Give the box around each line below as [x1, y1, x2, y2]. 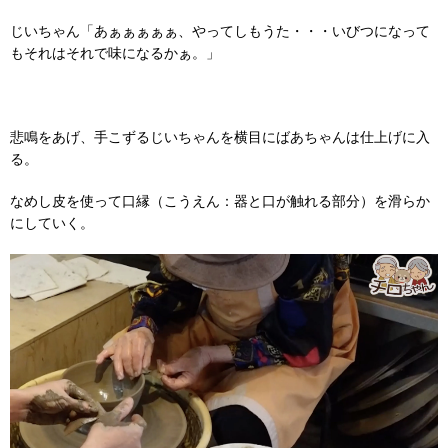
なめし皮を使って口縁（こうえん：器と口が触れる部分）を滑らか [10, 192, 430, 209]
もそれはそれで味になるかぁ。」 [10, 44, 220, 61]
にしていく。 [10, 214, 94, 231]
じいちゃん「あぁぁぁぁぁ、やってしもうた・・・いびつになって [10, 22, 430, 39]
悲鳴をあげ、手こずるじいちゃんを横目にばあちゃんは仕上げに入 [10, 128, 430, 145]
